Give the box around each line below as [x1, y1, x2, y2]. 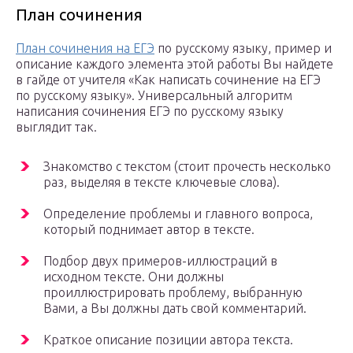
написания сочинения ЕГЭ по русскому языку [16, 104, 284, 119]
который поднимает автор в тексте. [43, 222, 255, 237]
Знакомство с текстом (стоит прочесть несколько [43, 159, 331, 174]
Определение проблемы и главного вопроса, [43, 206, 313, 221]
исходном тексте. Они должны [43, 269, 224, 284]
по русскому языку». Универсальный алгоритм [16, 88, 292, 103]
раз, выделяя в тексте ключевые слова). [43, 175, 280, 190]
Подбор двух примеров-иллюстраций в [43, 254, 277, 269]
